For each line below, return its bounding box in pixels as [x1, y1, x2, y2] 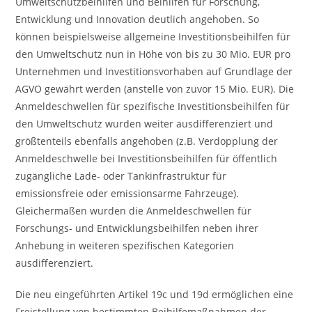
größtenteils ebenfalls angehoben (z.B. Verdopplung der [15, 134, 279, 148]
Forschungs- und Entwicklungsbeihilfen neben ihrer [15, 221, 259, 235]
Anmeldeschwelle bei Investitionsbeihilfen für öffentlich [15, 152, 278, 165]
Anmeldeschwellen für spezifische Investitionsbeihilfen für [15, 100, 290, 113]
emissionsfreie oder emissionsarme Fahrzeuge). [15, 187, 240, 200]
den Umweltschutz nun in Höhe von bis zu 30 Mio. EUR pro [15, 47, 291, 61]
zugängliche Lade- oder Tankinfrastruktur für [15, 169, 227, 182]
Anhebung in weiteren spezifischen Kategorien [15, 239, 235, 252]
